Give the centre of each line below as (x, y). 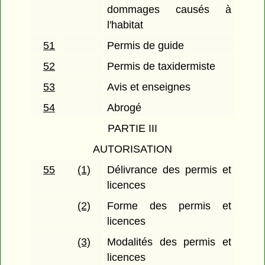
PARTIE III (132, 129)
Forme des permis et (169, 206)
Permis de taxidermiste (161, 67)
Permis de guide (146, 46)
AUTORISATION (132, 149)
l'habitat (125, 25)
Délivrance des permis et (169, 170)
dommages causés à (169, 10)
